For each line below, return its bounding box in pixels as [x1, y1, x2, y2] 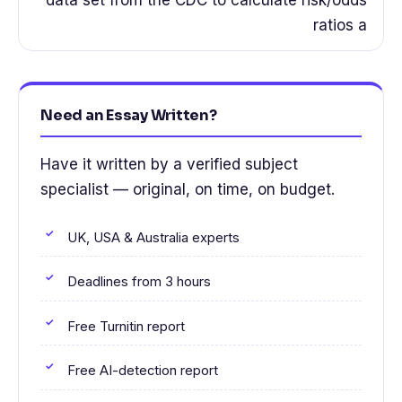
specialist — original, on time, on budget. [40, 179, 335, 198]
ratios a [313, 15, 367, 34]
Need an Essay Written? [40, 105, 217, 125]
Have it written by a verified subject [40, 154, 298, 173]
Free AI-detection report [67, 363, 218, 380]
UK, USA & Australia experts [67, 229, 240, 246]
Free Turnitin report [67, 318, 185, 335]
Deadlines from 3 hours [67, 274, 211, 291]
